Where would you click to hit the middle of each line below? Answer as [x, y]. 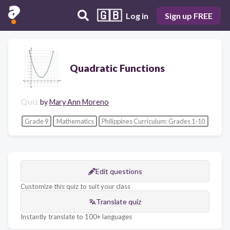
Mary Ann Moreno [79, 102]
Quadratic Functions [117, 68]
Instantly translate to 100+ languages [76, 217]
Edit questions [119, 171]
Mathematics [75, 121]
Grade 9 [36, 121]
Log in [137, 15]
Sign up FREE [189, 15]
